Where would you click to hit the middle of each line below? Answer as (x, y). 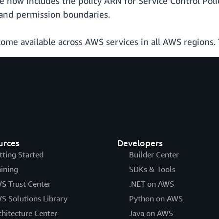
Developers (140, 143)
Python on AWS (156, 199)
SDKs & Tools (152, 169)
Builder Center (154, 155)
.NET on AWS (151, 184)
